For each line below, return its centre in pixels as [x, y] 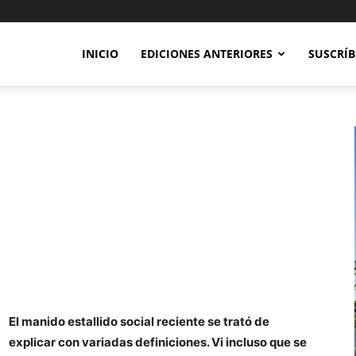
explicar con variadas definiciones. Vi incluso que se [158, 342]
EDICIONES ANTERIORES [207, 54]
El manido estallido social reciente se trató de [139, 321]
